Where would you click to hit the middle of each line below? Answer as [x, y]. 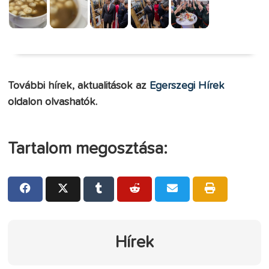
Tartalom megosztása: [88, 149]
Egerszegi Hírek [187, 86]
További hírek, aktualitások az [79, 86]
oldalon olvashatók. [53, 102]
